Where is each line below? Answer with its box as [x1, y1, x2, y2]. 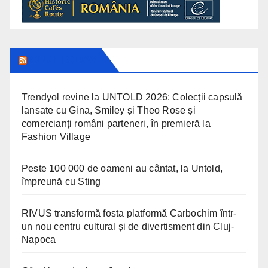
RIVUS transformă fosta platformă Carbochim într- [22, 208, 237, 218]
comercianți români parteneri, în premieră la [22, 118, 211, 129]
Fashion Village [22, 131, 90, 142]
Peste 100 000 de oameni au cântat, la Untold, [22, 163, 223, 173]
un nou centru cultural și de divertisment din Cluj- [22, 221, 234, 232]
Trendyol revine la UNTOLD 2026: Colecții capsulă [22, 92, 243, 102]
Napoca [22, 234, 56, 245]
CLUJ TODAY [29, 53, 97, 66]
